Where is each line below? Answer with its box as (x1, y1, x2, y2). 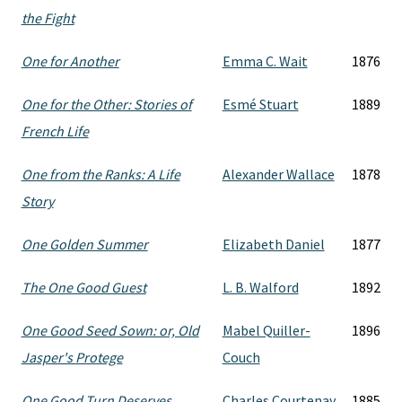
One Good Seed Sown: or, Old (21, 321, 199, 339)
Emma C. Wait (222, 52, 308, 70)
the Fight (21, 9, 74, 27)
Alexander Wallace (222, 165, 335, 183)
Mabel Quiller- (222, 321, 310, 339)
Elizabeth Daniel (222, 235, 325, 253)
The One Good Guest (21, 278, 146, 296)
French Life (21, 122, 89, 140)
